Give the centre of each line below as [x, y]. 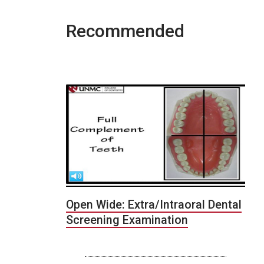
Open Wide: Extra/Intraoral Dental [154, 205]
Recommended [125, 31]
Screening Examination [127, 220]
